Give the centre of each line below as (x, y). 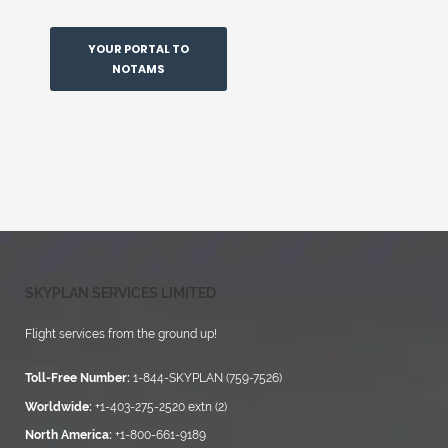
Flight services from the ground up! (121, 334)
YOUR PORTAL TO (139, 49)
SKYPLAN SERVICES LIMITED (120, 293)
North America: (70, 435)
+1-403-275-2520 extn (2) (161, 406)
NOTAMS (139, 69)
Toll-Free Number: (79, 378)
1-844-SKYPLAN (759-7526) (207, 378)
